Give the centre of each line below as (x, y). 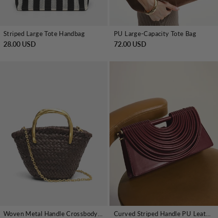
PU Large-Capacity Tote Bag (155, 33)
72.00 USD (130, 44)
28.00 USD (20, 44)
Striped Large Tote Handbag (44, 33)
